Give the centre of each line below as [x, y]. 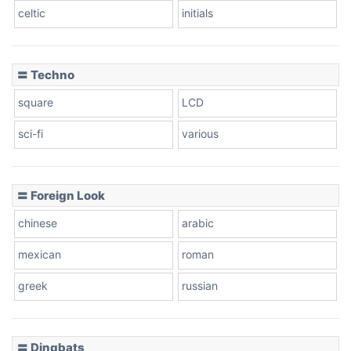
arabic [198, 223]
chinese [38, 223]
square [36, 102]
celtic [32, 13]
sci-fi [31, 133]
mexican [40, 254]
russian [200, 285]
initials [197, 13]
